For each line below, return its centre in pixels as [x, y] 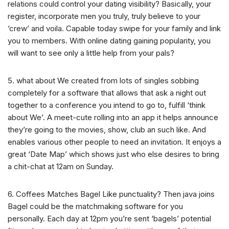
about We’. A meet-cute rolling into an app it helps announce [113, 118]
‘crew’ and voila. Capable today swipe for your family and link [114, 29]
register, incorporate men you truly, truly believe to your [104, 16]
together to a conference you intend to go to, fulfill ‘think [107, 105]
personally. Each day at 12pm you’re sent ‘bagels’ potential [109, 219]
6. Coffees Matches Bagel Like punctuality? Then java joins [111, 194]
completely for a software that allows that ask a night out [107, 93]
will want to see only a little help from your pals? [91, 53]
